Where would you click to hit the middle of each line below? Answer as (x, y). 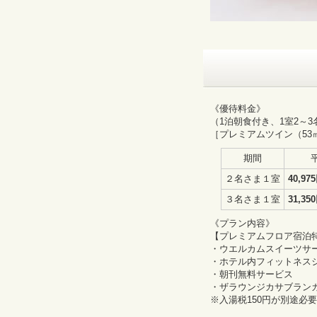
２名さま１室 (252, 179)
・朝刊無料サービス (251, 274)
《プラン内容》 (242, 223)
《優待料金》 (237, 109)
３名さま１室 (252, 199)
